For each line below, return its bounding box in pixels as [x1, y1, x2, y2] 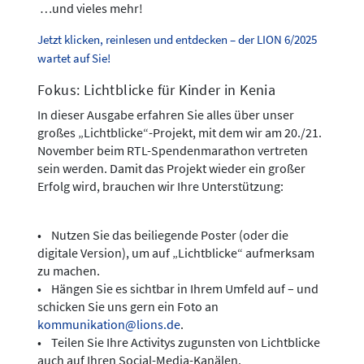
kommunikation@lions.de [37, 316, 180, 333]
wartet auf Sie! [37, 51, 110, 67]
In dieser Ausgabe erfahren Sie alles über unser [37, 106, 294, 123]
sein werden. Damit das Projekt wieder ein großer [37, 160, 305, 177]
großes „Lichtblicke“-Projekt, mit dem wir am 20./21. [37, 124, 322, 141]
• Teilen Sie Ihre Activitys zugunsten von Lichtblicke [37, 334, 320, 351]
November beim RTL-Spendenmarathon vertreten [37, 142, 308, 159]
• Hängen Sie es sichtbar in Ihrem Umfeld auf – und [37, 280, 318, 297]
